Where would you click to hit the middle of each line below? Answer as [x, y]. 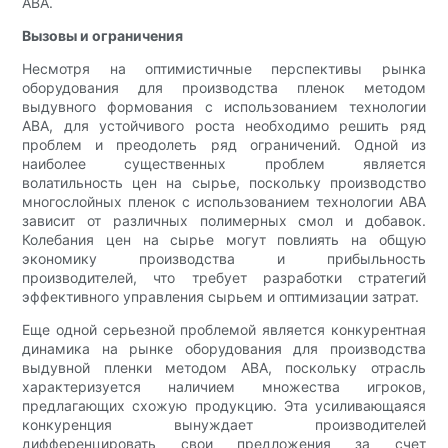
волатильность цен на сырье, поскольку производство [224, 183]
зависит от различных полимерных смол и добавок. [224, 221]
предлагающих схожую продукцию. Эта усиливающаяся [224, 406]
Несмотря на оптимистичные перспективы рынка [224, 69]
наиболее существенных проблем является [224, 164]
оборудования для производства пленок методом [224, 88]
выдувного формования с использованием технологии [224, 107]
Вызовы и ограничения [103, 36]
